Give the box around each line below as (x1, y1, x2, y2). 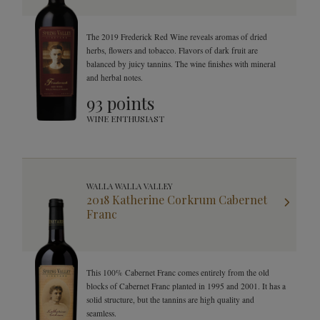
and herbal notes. (86, 72, 143, 83)
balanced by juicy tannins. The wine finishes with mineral (86, 59, 276, 69)
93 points (86, 91, 154, 114)
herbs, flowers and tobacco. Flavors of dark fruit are (86, 45, 258, 56)
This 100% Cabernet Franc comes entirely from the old (86, 267, 269, 278)
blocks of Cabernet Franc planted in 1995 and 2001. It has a (86, 281, 286, 291)
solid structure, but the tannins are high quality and (86, 294, 254, 305)
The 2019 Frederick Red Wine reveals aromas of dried (86, 31, 267, 42)
